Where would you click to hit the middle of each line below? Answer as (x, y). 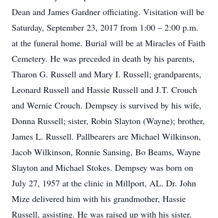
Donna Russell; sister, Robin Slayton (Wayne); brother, (108, 121)
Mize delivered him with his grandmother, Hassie (99, 199)
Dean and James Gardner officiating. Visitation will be (108, 12)
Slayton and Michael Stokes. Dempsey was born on (102, 167)
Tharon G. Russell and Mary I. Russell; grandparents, (107, 74)
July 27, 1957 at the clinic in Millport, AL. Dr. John (104, 183)
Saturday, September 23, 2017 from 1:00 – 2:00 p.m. (105, 27)
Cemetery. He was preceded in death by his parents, (103, 58)
